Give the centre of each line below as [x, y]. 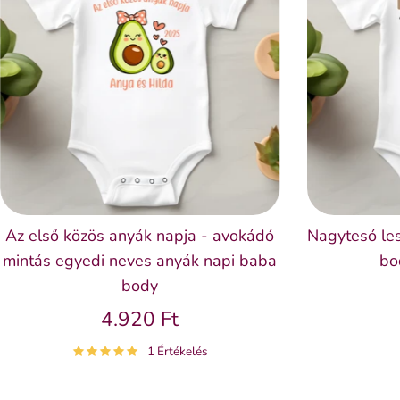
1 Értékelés [177, 351]
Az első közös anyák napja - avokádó [140, 235]
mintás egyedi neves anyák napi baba [140, 260]
